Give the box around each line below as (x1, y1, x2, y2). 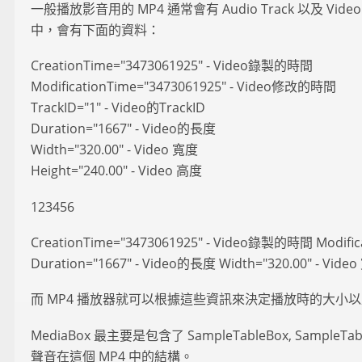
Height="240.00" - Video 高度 (31, 162, 202, 180)
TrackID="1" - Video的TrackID (31, 99, 205, 117)
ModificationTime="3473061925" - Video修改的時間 (31, 78, 336, 96)
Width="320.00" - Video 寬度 (31, 141, 198, 159)
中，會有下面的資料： (31, 20, 160, 39)
